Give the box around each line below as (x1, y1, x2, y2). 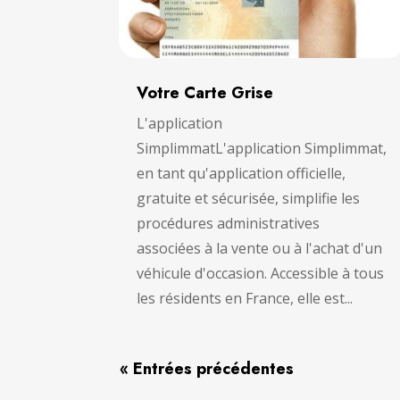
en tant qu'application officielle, (137, 163, 346, 184)
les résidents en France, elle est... (137, 288, 354, 309)
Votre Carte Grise (137, 81, 274, 105)
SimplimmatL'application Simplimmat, (137, 138, 387, 159)
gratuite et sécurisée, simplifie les (137, 188, 361, 209)
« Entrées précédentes (120, 357, 295, 381)
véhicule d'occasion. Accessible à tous (137, 263, 385, 284)
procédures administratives (137, 213, 321, 234)
